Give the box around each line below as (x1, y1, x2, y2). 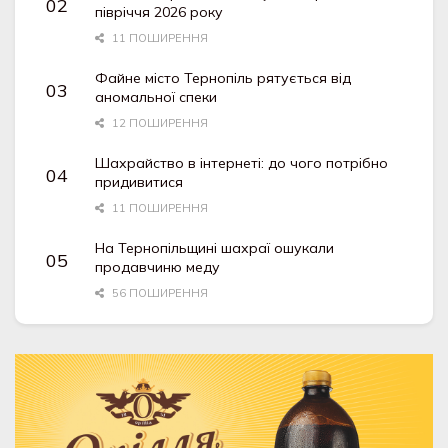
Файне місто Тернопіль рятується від (95, 69, 352, 88)
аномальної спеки (95, 88, 218, 107)
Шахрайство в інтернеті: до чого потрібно (95, 154, 389, 173)
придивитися (95, 173, 184, 192)
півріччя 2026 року (95, 3, 224, 22)
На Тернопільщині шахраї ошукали (95, 239, 335, 258)
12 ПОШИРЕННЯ (109, 116, 208, 131)
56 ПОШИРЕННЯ (109, 286, 208, 301)
